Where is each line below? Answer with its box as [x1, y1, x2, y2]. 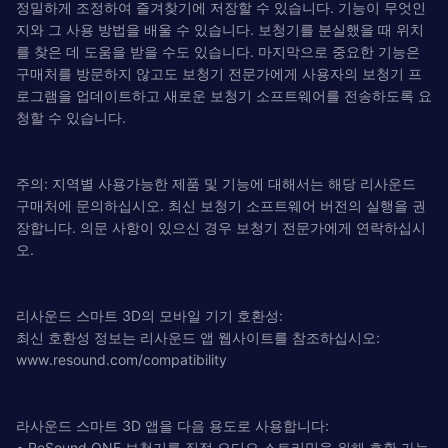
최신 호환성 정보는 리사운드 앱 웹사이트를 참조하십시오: [16, 328, 380, 346]
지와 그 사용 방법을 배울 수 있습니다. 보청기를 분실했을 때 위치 [16, 20, 424, 38]
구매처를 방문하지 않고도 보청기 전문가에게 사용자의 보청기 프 [16, 64, 422, 82]
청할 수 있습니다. [16, 108, 126, 126]
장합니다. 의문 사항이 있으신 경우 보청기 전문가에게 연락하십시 [16, 218, 426, 236]
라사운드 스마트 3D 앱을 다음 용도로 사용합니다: [16, 416, 329, 434]
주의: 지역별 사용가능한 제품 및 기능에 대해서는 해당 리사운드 [16, 174, 416, 192]
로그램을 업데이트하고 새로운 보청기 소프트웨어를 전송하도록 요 [16, 86, 432, 104]
